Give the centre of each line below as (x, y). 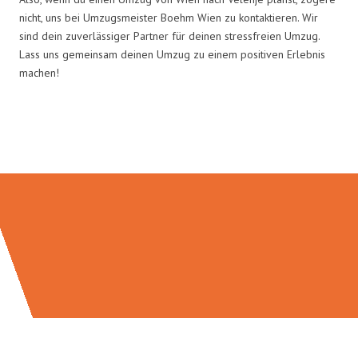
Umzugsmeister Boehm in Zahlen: (179, 139)
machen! (39, 72)
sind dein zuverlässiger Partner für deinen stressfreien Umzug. (169, 36)
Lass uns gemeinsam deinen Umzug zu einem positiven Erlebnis (172, 54)
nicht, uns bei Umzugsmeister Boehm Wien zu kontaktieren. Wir (169, 17)
